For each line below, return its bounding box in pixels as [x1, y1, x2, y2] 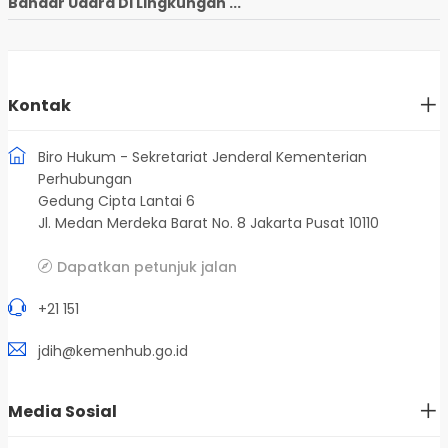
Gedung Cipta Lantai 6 [38, 190, 195, 211]
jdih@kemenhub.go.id [38, 340, 188, 361]
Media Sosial [8, 399, 117, 423]
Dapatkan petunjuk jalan [57, 256, 237, 277]
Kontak [8, 93, 71, 117]
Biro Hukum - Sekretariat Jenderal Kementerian [38, 146, 367, 167]
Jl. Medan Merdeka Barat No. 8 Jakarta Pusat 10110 [38, 212, 379, 233]
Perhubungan [38, 168, 132, 189]
